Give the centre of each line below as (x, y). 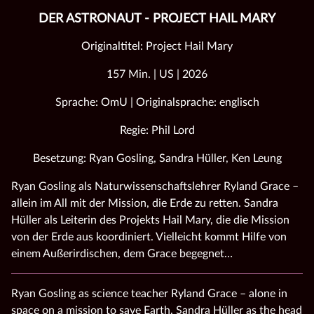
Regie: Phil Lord (157, 130)
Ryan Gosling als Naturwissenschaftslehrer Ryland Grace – (155, 186)
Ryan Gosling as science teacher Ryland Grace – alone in (149, 293)
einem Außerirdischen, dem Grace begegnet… (122, 253)
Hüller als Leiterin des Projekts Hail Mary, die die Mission (150, 220)
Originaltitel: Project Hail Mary (157, 46)
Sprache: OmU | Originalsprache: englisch (157, 102)
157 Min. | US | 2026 (157, 74)
